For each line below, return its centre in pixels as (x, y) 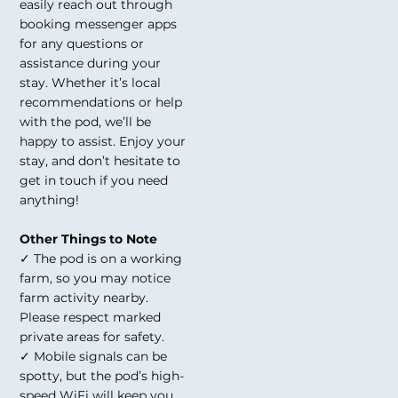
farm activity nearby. (84, 298)
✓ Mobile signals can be (94, 357)
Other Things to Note (89, 239)
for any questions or (82, 44)
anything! (50, 200)
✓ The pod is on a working (101, 259)
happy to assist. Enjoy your (103, 142)
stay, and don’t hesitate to (100, 161)
